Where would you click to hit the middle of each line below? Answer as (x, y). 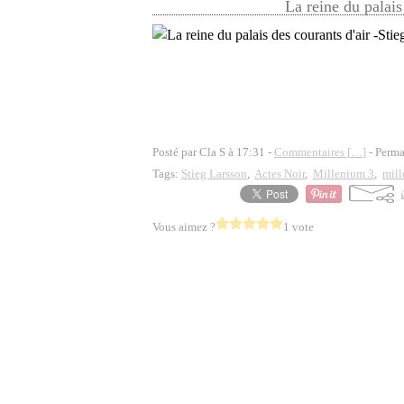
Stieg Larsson (214, 174)
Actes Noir (280, 174)
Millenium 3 (344, 174)
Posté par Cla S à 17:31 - (213, 152)
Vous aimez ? (184, 227)
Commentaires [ (312, 152)
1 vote (298, 227)
